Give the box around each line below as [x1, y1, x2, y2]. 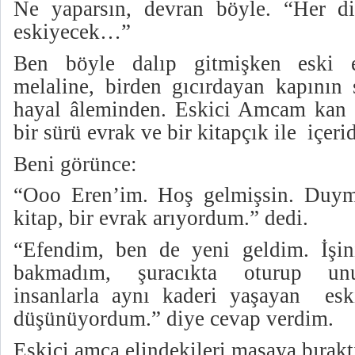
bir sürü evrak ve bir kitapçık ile [13, 120, 296, 145]
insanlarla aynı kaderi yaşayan [13, 284, 300, 308]
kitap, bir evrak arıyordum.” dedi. [13, 206, 308, 231]
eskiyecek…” [13, 20, 131, 44]
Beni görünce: [13, 151, 137, 176]
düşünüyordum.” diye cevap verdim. [13, 307, 334, 331]
